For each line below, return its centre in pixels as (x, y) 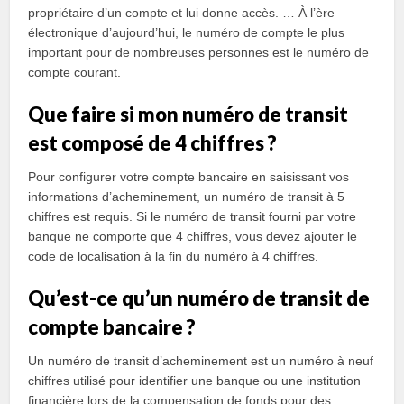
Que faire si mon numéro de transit (188, 114)
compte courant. (75, 72)
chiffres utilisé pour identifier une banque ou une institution (195, 381)
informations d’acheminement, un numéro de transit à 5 (187, 197)
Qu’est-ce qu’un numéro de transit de (199, 298)
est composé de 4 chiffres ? (153, 143)
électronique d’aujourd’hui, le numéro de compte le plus (187, 32)
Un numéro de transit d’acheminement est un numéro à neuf (201, 361)
